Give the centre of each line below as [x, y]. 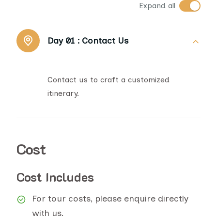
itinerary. [63, 93]
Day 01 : [64, 41]
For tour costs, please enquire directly [110, 199]
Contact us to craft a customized [108, 80]
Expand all [157, 6]
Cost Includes [55, 177]
